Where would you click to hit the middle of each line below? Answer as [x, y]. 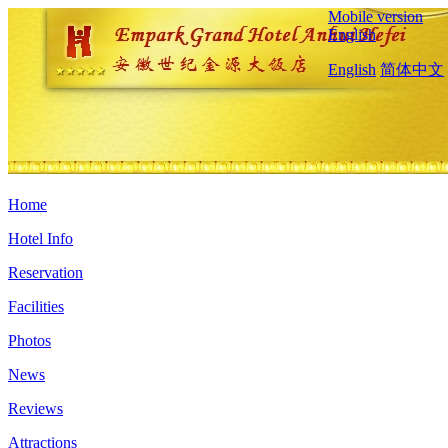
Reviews [35, 408]
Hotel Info [40, 238]
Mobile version [375, 16]
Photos [29, 340]
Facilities [36, 306]
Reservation [45, 272]
